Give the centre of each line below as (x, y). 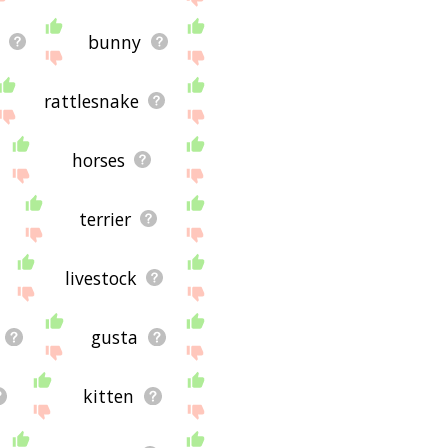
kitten (109, 395)
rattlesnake (91, 100)
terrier (104, 218)
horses (98, 159)
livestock (100, 277)
